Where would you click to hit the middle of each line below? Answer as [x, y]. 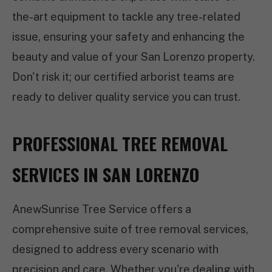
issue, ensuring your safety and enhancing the [128, 37]
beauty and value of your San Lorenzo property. [134, 57]
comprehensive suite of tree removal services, [130, 229]
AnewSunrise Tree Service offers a [102, 209]
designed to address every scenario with [115, 249]
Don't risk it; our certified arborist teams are [123, 77]
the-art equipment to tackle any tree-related [126, 17]
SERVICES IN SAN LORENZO [106, 174]
